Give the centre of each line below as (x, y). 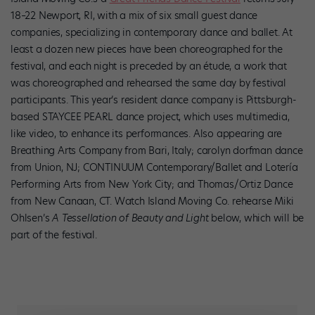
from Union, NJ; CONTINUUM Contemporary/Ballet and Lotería (154, 168)
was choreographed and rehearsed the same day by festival (148, 83)
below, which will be (256, 218)
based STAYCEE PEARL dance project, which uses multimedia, (150, 117)
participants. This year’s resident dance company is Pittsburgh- (154, 100)
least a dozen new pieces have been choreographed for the (147, 50)
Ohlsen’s (32, 218)
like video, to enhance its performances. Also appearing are (147, 134)
